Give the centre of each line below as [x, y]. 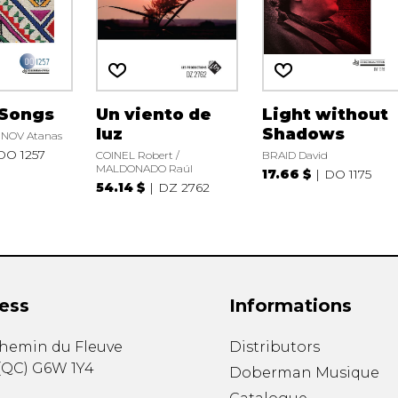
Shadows [304, 134]
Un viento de [154, 114]
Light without [326, 114]
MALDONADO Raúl [145, 168]
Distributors [274, 347]
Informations [290, 306]
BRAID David [295, 155]
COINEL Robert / [138, 155]
